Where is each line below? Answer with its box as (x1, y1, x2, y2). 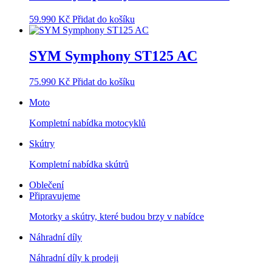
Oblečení (29, 179, 64, 190)
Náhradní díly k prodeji (29, 252, 118, 263)
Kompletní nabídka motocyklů (29, 117, 146, 128)
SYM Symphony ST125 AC (29, 47, 197, 64)
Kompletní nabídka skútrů (29, 158, 129, 169)
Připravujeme (29, 190, 80, 201)
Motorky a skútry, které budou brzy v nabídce (29, 211, 204, 222)
